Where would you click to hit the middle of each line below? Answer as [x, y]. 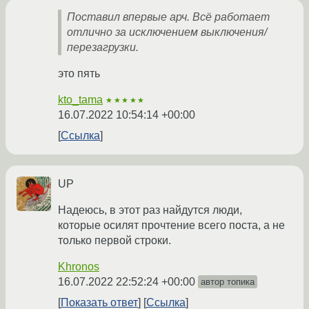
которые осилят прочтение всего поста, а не [171, 226]
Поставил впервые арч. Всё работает [168, 17]
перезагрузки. [103, 48]
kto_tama [80, 100]
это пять [79, 74]
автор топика [228, 282]
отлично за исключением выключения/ [167, 32]
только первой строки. [114, 241]
